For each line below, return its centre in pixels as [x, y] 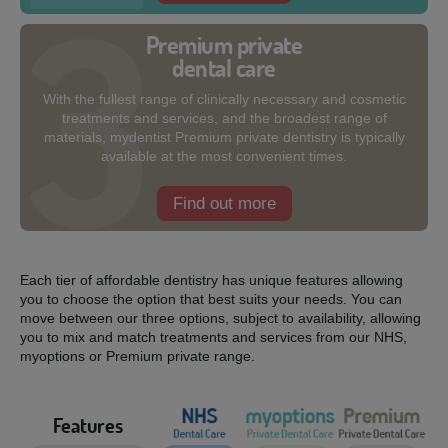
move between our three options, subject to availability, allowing [220, 318]
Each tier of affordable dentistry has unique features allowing [211, 280]
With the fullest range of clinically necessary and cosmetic [224, 99]
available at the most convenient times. [224, 156]
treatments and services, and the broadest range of [224, 118]
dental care [224, 68]
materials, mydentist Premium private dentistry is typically [224, 137]
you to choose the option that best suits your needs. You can [211, 299]
